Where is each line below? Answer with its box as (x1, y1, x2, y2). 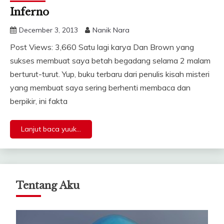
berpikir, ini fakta (10, 96, 67, 106)
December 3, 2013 (19, 25, 78, 35)
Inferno (10, 6, 49, 18)
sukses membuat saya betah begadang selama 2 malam (10, 55, 210, 66)
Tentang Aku (16, 179, 79, 192)
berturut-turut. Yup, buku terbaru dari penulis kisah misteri (10, 69, 209, 79)
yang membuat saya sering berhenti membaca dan (10, 82, 190, 93)
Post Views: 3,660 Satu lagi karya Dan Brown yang (10, 42, 194, 52)
